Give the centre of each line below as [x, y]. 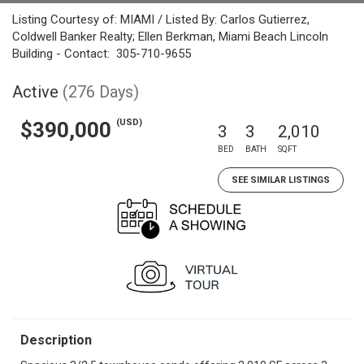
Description [56, 340]
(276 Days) [101, 92]
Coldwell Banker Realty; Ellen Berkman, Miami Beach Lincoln [170, 37]
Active [35, 92]
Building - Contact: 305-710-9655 [102, 54]
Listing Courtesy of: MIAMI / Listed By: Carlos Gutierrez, [161, 19]
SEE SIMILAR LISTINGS [281, 180]
